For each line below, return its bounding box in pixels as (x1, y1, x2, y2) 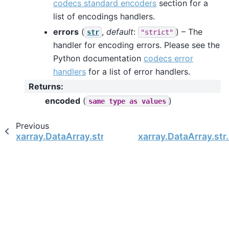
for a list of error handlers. (86, 66, 190, 77)
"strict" (141, 28, 173, 36)
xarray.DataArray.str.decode (16, 130, 139, 142)
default (106, 26, 133, 37)
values (142, 97, 166, 105)
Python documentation (53, 53, 144, 63)
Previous (15, 120, 49, 131)
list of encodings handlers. (53, 11, 155, 21)
